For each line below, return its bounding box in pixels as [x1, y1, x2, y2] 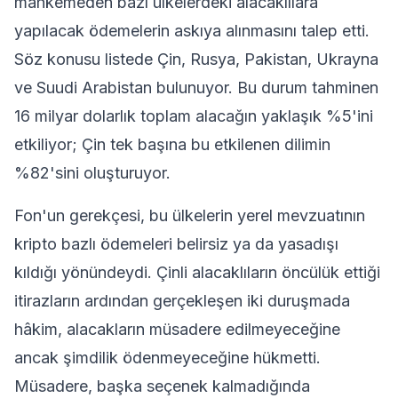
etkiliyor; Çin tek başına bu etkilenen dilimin [14, 135, 330, 154]
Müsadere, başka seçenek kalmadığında [14, 377, 310, 395]
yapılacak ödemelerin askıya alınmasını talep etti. [14, 21, 370, 40]
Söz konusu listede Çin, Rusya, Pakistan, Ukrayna [14, 50, 378, 68]
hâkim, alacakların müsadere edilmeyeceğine [14, 320, 340, 338]
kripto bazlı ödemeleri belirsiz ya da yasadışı [14, 235, 338, 253]
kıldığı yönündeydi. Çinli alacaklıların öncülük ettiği [14, 263, 380, 282]
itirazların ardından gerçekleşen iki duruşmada [14, 291, 350, 310]
